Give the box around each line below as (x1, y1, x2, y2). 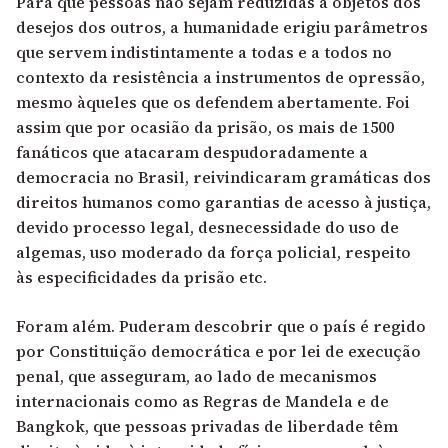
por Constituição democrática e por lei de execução (16, 339, 421, 362)
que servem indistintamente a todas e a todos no (16, 40, 392, 63)
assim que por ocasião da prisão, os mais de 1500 (16, 115, 394, 138)
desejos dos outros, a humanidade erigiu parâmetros (16, 15, 428, 38)
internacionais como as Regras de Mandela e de (16, 389, 389, 412)
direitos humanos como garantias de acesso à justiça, (16, 190, 431, 213)
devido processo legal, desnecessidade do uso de (16, 215, 399, 238)
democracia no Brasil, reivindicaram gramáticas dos (16, 165, 431, 188)
